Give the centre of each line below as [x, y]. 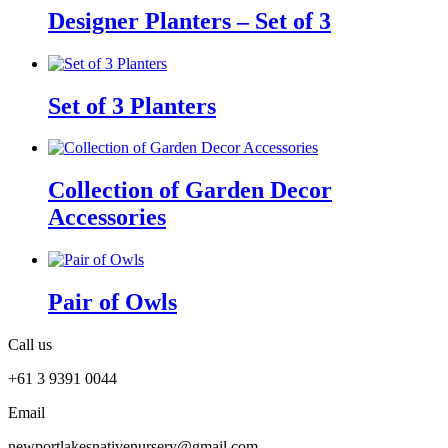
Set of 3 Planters [132, 105]
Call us [30, 345]
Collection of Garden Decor [190, 190]
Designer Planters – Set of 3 [189, 20]
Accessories [107, 217]
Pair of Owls [112, 302]
